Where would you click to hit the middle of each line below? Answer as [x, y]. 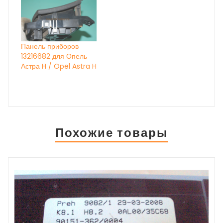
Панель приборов [50, 46]
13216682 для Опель [54, 56]
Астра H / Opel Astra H [59, 66]
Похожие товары [111, 132]
